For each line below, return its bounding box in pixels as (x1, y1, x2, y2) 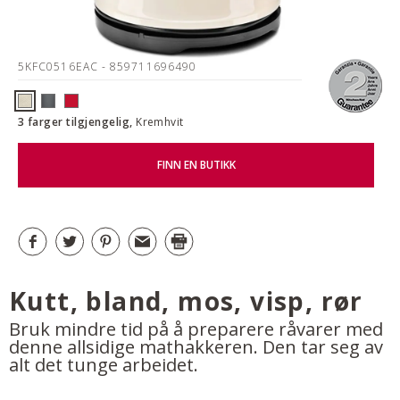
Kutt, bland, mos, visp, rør (9, 283, 363, 318)
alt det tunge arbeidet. (9, 352, 198, 377)
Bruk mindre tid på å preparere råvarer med (9, 316, 383, 341)
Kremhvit (136, 113, 184, 129)
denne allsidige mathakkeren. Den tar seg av (9, 334, 383, 359)
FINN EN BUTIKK (156, 157, 236, 173)
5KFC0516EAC (18, 59, 102, 74)
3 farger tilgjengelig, (18, 113, 137, 129)
